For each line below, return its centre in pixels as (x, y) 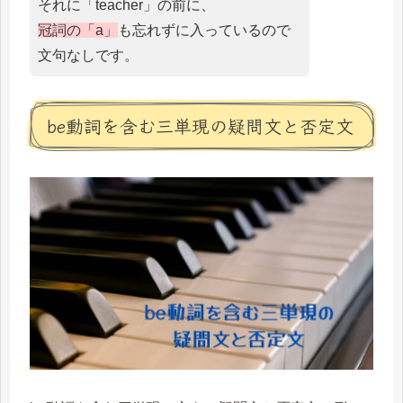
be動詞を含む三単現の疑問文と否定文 (200, 125)
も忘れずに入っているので (204, 30)
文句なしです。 (88, 55)
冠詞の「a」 (78, 30)
